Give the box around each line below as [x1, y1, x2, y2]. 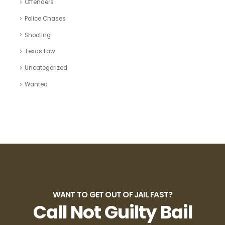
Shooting [24, 31, 51, 39]
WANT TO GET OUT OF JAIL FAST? [52, 189, 173, 200]
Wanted [24, 80, 48, 88]
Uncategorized [24, 64, 67, 72]
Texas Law [24, 47, 55, 56]
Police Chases [24, 14, 66, 23]
